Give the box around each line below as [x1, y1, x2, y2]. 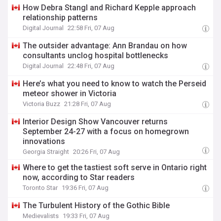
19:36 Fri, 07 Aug [62, 184, 109, 191]
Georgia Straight [23, 148, 70, 155]
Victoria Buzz [23, 100, 61, 108]
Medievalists [23, 212, 59, 220]
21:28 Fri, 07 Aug [64, 100, 111, 108]
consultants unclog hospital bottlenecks [23, 51, 169, 60]
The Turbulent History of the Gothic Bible [23, 201, 170, 210]
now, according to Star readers [23, 173, 135, 182]
